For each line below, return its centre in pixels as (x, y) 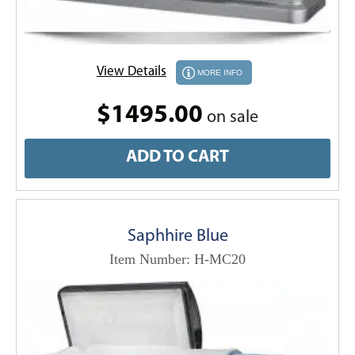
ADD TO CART (177, 158)
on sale (231, 117)
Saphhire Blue (177, 236)
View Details (132, 71)
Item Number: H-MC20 (177, 259)
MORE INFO (220, 72)
